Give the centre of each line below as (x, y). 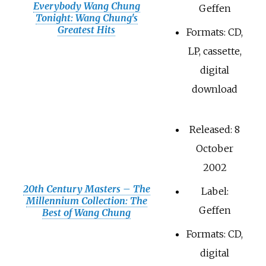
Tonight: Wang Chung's (86, 18)
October (215, 149)
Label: (215, 191)
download (215, 89)
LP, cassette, (215, 51)
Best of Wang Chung (86, 213)
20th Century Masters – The (86, 189)
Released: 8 (215, 130)
